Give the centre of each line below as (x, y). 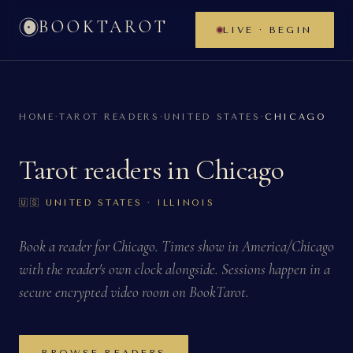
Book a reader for (66, 246)
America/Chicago (288, 246)
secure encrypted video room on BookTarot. (134, 292)
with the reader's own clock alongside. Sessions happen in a (175, 269)
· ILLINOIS (178, 203)
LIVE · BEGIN (267, 30)
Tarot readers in (107, 170)
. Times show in (199, 246)
